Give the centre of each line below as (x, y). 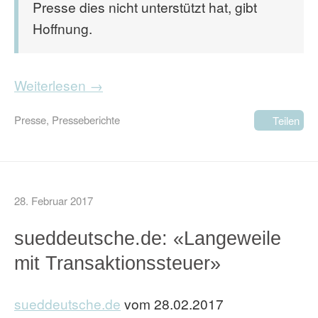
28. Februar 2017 (54, 201)
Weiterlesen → (59, 85)
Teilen (286, 120)
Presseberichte (86, 120)
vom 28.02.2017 (172, 303)
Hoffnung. (62, 28)
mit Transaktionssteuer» (117, 263)
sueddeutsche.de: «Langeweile (148, 238)
